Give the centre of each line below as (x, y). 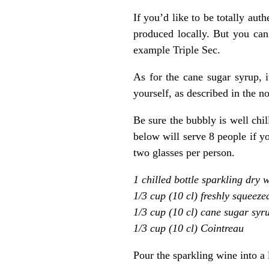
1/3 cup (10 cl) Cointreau (189, 228)
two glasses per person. (184, 152)
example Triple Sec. (177, 50)
